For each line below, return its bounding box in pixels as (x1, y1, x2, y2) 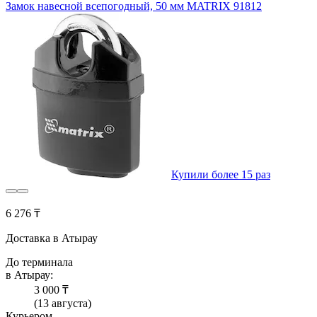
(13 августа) (34, 297, 91, 310)
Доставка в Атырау (6, 232, 98, 245)
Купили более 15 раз (171, 168, 270, 181)
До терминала (6, 256, 73, 269)
